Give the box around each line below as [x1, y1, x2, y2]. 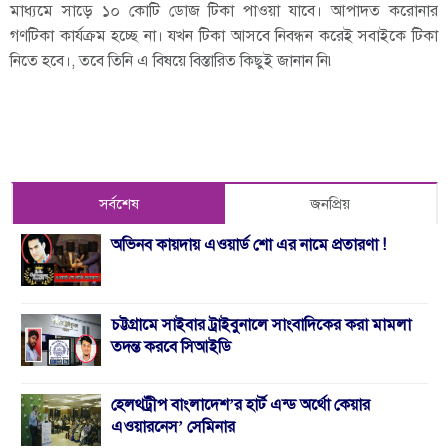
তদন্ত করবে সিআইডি [111, 337, 231, 357]
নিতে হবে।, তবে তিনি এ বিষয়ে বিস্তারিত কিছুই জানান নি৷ [10, 51, 335, 71]
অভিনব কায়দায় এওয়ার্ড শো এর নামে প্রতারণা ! [111, 235, 386, 255]
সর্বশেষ [98, 195, 139, 213]
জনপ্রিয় [310, 195, 351, 213]
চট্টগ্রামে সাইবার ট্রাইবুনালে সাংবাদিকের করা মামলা [111, 315, 411, 335]
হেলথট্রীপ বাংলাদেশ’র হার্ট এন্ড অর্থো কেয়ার [111, 395, 370, 415]
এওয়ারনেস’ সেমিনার [111, 417, 235, 437]
